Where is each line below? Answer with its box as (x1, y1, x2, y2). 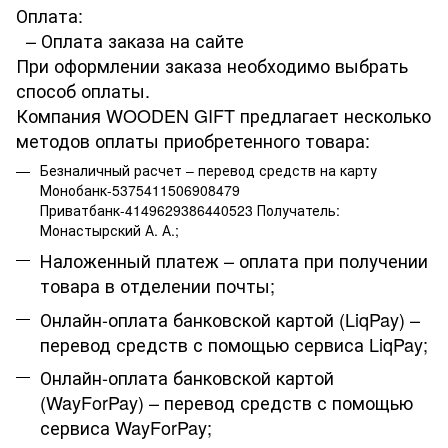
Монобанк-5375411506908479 (40, 180, 248, 200)
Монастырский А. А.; (40, 220, 179, 240)
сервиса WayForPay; (40, 414, 212, 441)
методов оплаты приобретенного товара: (16, 127, 370, 153)
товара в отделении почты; (40, 272, 275, 299)
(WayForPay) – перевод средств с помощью (40, 389, 413, 416)
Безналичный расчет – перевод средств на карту (40, 160, 377, 180)
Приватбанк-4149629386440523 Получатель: (40, 200, 340, 220)
